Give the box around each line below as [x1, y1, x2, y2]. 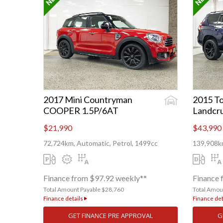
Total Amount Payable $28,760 [43, 186, 124, 194]
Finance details [43, 195, 84, 202]
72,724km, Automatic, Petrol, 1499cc [43, 139, 158, 148]
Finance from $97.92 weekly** [43, 173, 147, 183]
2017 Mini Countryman [43, 94, 132, 106]
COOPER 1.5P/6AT [43, 105, 118, 116]
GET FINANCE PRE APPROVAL [68, 211, 153, 221]
